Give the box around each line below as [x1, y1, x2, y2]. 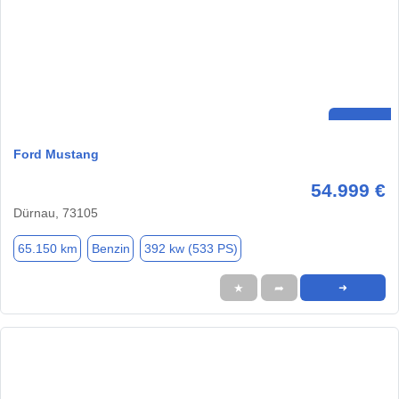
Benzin [91, 240, 130, 256]
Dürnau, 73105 [13, 206, 98, 221]
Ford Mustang [13, 147, 99, 162]
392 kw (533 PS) [143, 240, 238, 256]
